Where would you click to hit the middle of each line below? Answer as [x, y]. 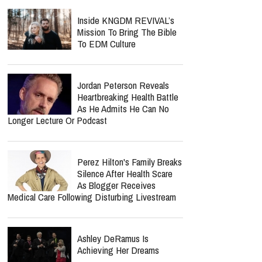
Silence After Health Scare [125, 173]
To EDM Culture [106, 44]
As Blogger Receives [116, 185]
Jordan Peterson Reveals [123, 85]
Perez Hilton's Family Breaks [130, 162]
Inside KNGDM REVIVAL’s [126, 20]
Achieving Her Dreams [118, 250]
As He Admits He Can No [123, 108]
